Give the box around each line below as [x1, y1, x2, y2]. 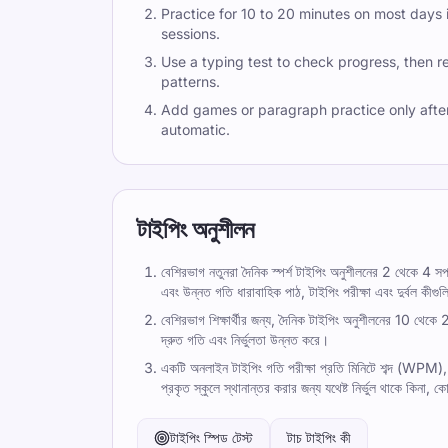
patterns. [161, 73, 220, 90]
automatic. [161, 121, 230, 138]
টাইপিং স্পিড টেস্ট [170, 429, 253, 446]
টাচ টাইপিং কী [287, 429, 351, 446]
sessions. [161, 25, 220, 42]
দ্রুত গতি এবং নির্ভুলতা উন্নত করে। [161, 331, 329, 348]
